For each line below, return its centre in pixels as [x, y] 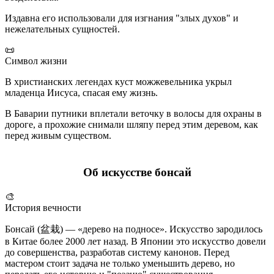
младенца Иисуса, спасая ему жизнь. [81, 93]
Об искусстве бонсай [137, 172]
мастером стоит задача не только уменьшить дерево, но [120, 264]
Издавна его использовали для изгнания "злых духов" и [122, 18]
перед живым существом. [58, 136]
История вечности [43, 208]
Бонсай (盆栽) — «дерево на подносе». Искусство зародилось [134, 229]
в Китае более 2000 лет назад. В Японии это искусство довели [135, 242]
